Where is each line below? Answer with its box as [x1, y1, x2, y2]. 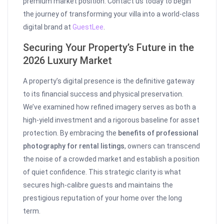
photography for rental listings [23, 142, 125, 150]
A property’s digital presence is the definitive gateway [23, 77, 195, 85]
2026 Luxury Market [23, 54, 112, 67]
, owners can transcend [124, 142, 200, 150]
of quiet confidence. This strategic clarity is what [23, 168, 181, 176]
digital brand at [23, 23, 73, 31]
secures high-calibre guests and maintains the [23, 181, 173, 189]
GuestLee [72, 23, 104, 31]
